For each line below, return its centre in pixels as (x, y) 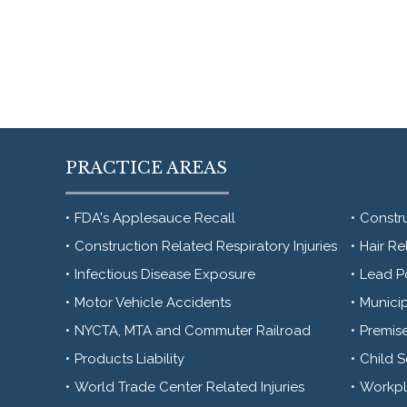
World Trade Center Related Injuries (189, 387)
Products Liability (129, 359)
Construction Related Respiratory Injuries (206, 246)
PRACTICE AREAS (146, 168)
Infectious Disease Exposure (165, 274)
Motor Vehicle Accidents (153, 303)
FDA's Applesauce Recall (155, 218)
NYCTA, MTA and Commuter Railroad (193, 331)
